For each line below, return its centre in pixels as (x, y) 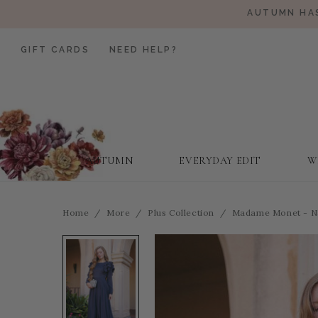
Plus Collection (181, 213)
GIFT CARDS (55, 50)
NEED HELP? (143, 50)
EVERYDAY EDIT (220, 161)
